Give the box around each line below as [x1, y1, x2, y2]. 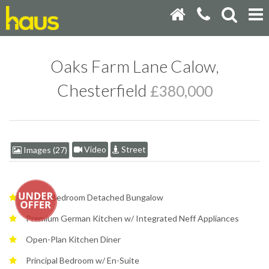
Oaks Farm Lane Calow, [50, 55, 219, 76]
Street [119, 144, 146, 154]
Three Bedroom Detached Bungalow [26, 192, 163, 202]
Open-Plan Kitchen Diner [26, 234, 121, 244]
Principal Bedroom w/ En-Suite [26, 255, 139, 265]
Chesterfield [56, 79, 150, 100]
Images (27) [22, 144, 67, 155]
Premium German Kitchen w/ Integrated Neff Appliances [26, 213, 239, 223]
